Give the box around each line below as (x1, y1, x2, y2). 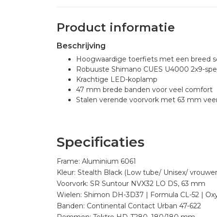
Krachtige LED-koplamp (76, 75, 157, 84)
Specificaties (57, 134, 144, 150)
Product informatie (57, 20, 175, 34)
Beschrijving (57, 41, 106, 50)
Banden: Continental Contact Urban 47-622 (57, 201, 201, 210)
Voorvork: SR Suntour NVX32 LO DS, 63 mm (57, 179, 205, 188)
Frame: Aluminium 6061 (57, 157, 136, 166)
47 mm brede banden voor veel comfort (76, 85, 213, 94)
